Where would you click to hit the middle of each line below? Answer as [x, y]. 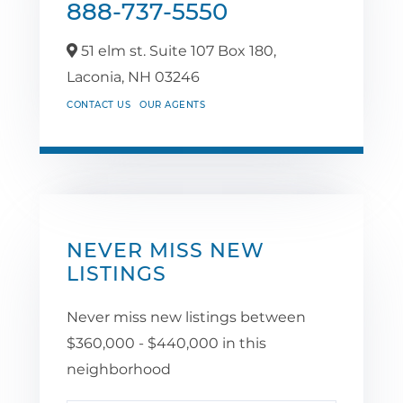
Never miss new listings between [186, 317]
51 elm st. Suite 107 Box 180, [177, 50]
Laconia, [97, 76]
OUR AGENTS [172, 104]
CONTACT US [99, 104]
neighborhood [119, 369]
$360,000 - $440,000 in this [166, 343]
